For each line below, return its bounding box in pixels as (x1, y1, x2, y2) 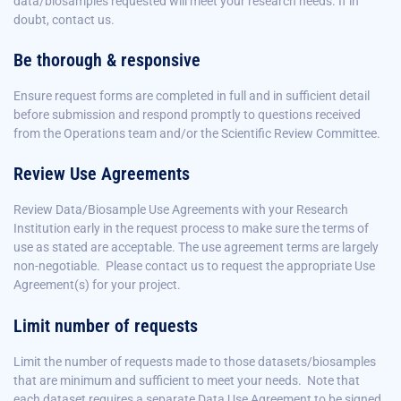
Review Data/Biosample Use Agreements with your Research (13, 202, 348, 218)
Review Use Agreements (13, 163, 190, 185)
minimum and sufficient (60, 372, 190, 388)
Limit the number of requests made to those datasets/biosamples (13, 354, 376, 369)
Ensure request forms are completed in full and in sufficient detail (13, 88, 370, 103)
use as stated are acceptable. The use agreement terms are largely (13, 240, 379, 255)
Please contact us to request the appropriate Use (100, 259, 375, 274)
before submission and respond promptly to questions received (13, 107, 361, 122)
